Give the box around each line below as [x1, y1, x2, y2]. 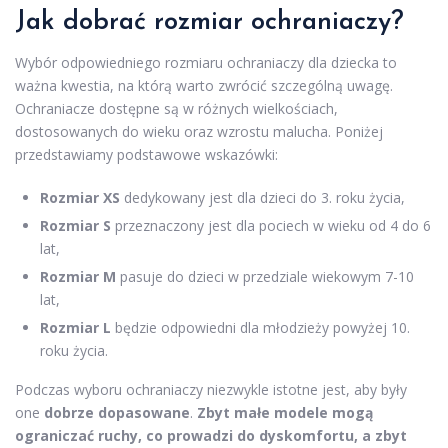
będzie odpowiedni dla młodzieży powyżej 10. [111, 318, 410, 337]
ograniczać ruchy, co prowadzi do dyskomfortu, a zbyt [15, 426, 407, 445]
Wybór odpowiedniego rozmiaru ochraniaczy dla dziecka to [15, 53, 397, 72]
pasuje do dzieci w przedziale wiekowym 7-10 [116, 267, 414, 286]
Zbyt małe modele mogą [197, 403, 373, 422]
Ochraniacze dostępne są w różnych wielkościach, [15, 99, 338, 118]
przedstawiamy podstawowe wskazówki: [15, 145, 278, 164]
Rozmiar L [40, 318, 111, 337]
